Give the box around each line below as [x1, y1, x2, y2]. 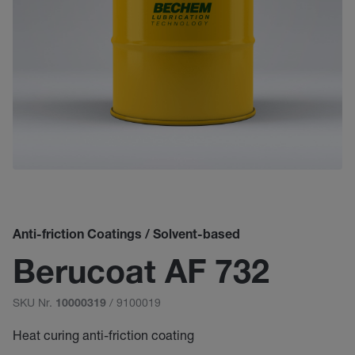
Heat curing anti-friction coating [13, 327, 194, 342]
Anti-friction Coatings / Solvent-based [13, 230, 240, 242]
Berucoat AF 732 [13, 260, 269, 292]
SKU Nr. [13, 296, 55, 309]
